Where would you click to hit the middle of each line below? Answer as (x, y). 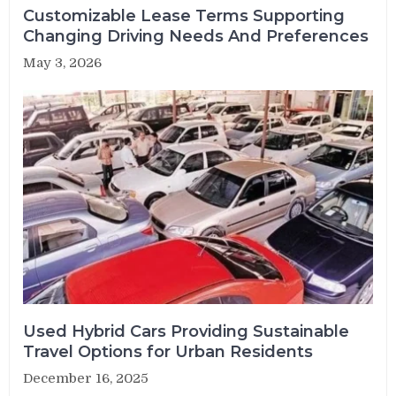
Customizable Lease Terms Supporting (184, 16)
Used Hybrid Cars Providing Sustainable (187, 332)
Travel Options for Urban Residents (168, 352)
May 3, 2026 (63, 63)
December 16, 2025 (86, 379)
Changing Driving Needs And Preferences (196, 37)
